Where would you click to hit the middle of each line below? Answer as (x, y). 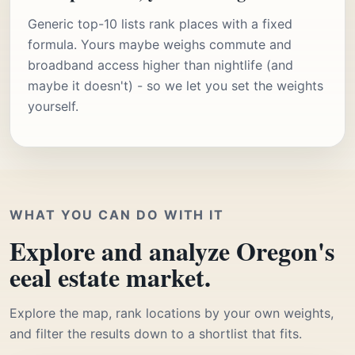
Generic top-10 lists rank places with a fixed (160, 23)
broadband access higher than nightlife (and (160, 65)
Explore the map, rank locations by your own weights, (172, 313)
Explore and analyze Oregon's (172, 250)
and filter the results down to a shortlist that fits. (156, 333)
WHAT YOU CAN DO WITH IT (117, 214)
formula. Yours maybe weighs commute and (160, 44)
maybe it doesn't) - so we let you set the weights (176, 85)
